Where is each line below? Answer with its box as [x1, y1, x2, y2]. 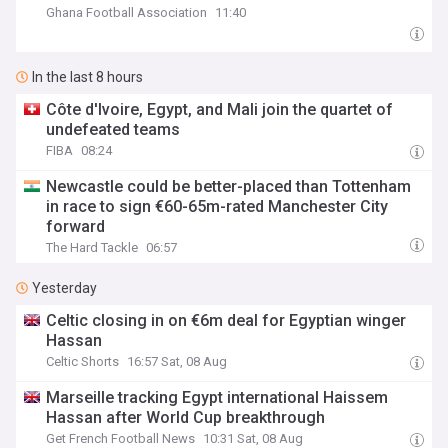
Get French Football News [46, 431, 196, 446]
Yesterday [32, 280, 97, 296]
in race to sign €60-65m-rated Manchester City [46, 197, 389, 216]
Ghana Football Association [46, 5, 208, 20]
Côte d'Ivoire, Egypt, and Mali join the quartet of [46, 100, 394, 119]
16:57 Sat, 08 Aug [127, 354, 228, 369]
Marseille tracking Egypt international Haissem [46, 388, 389, 407]
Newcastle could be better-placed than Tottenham [46, 177, 412, 196]
